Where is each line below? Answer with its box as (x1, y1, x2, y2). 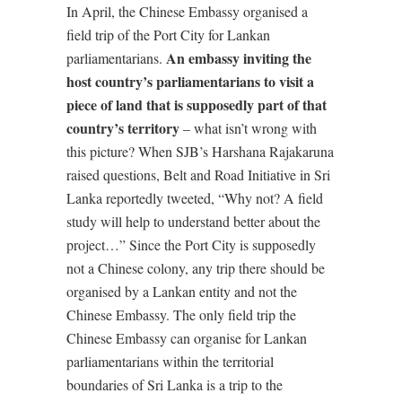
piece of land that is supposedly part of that (66, 94, 327, 116)
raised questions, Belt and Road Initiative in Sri (66, 165, 330, 185)
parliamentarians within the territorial (66, 352, 274, 371)
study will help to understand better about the (66, 212, 320, 232)
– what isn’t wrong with (179, 118, 317, 138)
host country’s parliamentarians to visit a (66, 71, 314, 92)
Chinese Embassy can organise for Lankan (66, 328, 307, 348)
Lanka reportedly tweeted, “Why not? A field (66, 188, 323, 208)
